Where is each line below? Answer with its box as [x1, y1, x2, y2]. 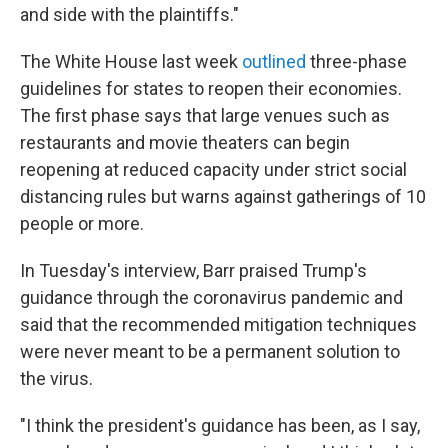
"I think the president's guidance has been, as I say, [20, 415, 420, 436]
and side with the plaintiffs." [20, 4, 239, 25]
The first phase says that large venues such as [20, 105, 390, 126]
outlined [242, 51, 306, 72]
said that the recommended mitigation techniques [20, 314, 417, 335]
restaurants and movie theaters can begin [20, 132, 350, 153]
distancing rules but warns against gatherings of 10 [20, 186, 426, 207]
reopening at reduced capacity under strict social [20, 159, 407, 180]
